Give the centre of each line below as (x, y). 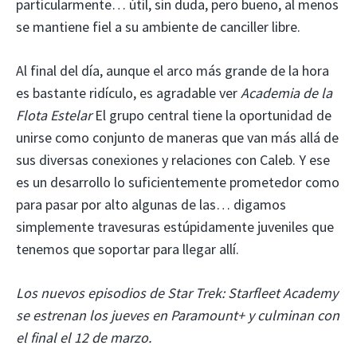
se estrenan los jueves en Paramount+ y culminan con (178, 315)
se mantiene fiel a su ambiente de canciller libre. (158, 26)
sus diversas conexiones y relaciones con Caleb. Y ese (173, 159)
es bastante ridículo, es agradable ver (128, 92)
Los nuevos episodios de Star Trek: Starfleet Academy (177, 292)
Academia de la (286, 92)
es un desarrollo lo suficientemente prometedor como (178, 182)
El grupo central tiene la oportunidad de (213, 115)
